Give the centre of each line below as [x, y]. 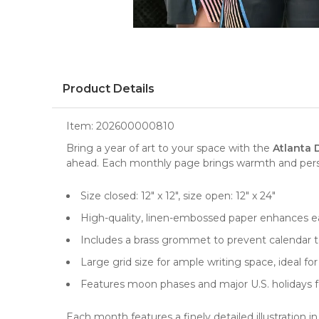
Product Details [109, 89]
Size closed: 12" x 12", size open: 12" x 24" [178, 196]
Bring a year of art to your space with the [169, 148]
